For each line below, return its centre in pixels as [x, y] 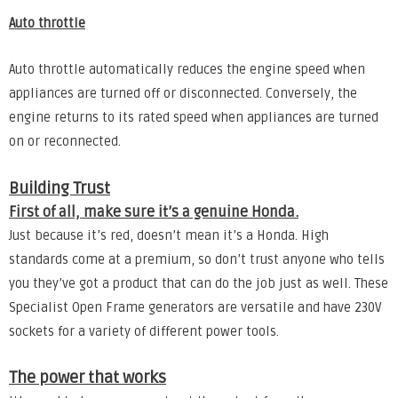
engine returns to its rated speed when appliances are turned [194, 118]
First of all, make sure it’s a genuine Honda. [154, 212]
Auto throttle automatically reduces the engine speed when [187, 70]
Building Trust [60, 188]
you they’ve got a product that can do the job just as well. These [199, 283]
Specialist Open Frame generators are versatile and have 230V [195, 307]
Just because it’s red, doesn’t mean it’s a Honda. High [169, 235]
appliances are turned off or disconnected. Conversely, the [183, 94]
